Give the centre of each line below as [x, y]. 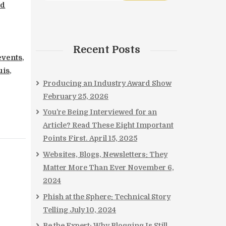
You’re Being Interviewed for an [100, 112]
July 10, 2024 [93, 210]
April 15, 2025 [113, 138]
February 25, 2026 [76, 96]
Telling [55, 210]
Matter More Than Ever [84, 168]
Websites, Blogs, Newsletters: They [105, 155]
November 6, [151, 168]
